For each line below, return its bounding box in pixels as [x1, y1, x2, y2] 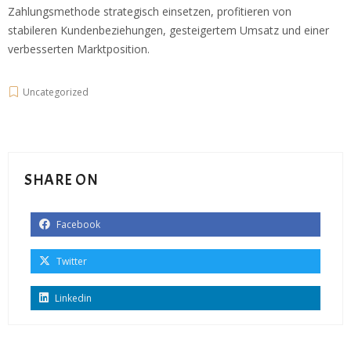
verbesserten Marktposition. [8, 42, 150, 57]
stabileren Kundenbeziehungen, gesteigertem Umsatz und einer [8, 23, 329, 38]
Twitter [54, 255, 87, 269]
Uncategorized [23, 85, 89, 100]
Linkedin [52, 291, 92, 306]
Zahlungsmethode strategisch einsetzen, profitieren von [8, 4, 291, 20]
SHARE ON [24, 170, 98, 190]
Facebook [54, 218, 100, 232]
